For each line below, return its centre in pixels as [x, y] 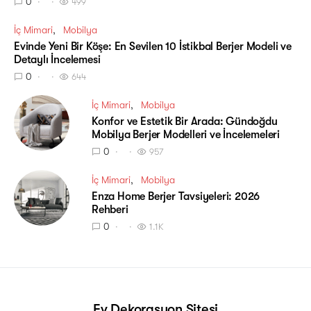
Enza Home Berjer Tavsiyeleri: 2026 [176, 196]
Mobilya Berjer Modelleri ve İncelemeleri [186, 134]
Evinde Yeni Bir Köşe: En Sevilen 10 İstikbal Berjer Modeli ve [153, 46]
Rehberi [110, 209]
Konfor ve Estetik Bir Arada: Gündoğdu [185, 121]
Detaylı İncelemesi [57, 59]
